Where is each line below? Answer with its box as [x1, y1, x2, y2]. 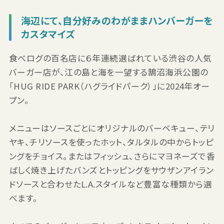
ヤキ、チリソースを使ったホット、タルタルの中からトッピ [8, 135, 214, 148]
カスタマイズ [20, 26, 75, 41]
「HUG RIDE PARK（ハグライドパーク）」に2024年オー [8, 79, 210, 92]
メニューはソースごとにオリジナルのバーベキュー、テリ [8, 121, 215, 134]
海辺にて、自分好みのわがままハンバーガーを [20, 13, 213, 27]
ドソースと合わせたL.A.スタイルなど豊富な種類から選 [8, 177, 212, 190]
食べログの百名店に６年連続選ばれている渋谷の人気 [8, 51, 212, 64]
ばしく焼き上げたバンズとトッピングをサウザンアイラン [8, 163, 214, 176]
